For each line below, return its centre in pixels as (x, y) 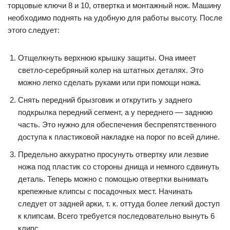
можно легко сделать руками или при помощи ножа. (109, 82)
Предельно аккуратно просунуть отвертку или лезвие (113, 154)
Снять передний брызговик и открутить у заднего (105, 100)
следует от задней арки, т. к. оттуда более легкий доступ (119, 204)
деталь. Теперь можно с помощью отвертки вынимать (113, 179)
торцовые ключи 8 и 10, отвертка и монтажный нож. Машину (114, 5)
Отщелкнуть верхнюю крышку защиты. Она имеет (107, 58)
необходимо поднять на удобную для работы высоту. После (115, 18)
